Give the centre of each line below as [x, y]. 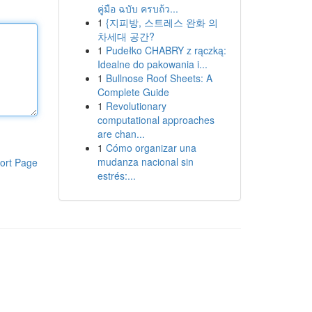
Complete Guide [133, 92]
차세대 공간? [126, 36]
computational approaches [156, 120]
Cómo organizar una [151, 148]
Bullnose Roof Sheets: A [159, 78]
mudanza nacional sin [145, 162]
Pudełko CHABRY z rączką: [166, 50]
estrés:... [116, 175]
